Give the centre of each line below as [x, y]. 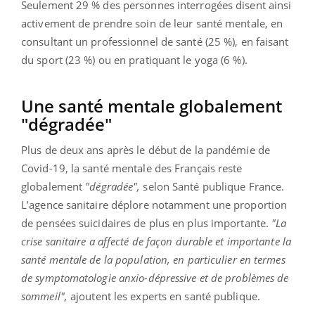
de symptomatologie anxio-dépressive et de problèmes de [155, 277]
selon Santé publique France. [212, 186]
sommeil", [44, 296]
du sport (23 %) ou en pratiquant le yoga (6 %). [134, 59]
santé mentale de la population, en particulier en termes [153, 259]
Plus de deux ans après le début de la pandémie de [146, 149]
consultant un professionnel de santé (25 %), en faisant [155, 41]
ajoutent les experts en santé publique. [163, 296]
